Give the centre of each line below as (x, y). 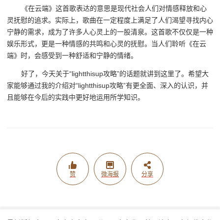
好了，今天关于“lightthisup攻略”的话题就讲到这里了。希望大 (115, 73)
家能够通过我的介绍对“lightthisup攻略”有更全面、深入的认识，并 (108, 85)
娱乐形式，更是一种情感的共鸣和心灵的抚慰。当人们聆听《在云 (107, 44)
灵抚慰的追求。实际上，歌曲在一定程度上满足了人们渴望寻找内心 (110, 20)
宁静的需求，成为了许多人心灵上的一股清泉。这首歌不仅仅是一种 (110, 32)
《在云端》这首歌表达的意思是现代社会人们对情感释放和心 (114, 9)
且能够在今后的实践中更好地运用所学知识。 (76, 97)
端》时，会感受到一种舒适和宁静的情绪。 (72, 56)
